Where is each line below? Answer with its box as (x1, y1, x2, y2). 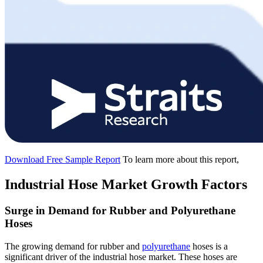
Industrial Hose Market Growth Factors (5, 177, 247, 193)
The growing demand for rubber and (5, 241, 142, 251)
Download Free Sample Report (5, 154, 120, 165)
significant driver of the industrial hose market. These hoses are (5, 251, 237, 262)
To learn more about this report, (123, 154, 239, 165)
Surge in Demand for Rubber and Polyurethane (5, 204, 235, 217)
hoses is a (190, 241, 228, 251)
